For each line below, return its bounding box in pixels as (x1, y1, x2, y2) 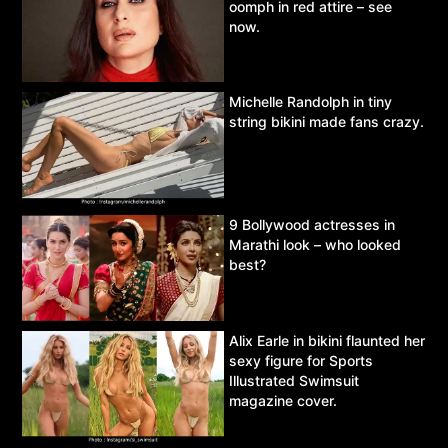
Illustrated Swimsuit (229, 371, 359, 389)
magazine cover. (229, 391, 337, 409)
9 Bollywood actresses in (229, 215, 395, 233)
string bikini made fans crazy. (229, 113, 424, 131)
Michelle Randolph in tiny (229, 93, 392, 111)
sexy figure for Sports (229, 351, 373, 369)
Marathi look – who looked (229, 235, 401, 253)
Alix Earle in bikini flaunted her (229, 331, 425, 349)
